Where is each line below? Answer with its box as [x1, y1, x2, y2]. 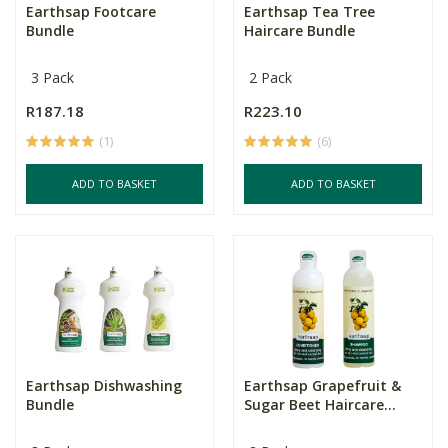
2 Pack [249, 67, 293, 87]
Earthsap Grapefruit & [244, 375, 402, 395]
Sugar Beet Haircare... [244, 394, 397, 414]
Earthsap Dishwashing [26, 375, 182, 395]
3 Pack [31, 67, 74, 87]
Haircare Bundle [244, 20, 356, 40]
